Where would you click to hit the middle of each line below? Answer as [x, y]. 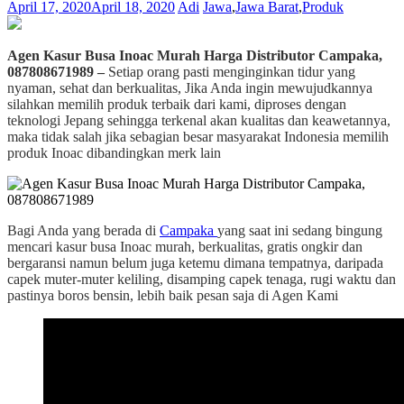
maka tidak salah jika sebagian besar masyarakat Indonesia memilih [198, 136]
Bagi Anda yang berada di [83, 230]
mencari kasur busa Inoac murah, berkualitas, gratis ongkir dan [185, 246]
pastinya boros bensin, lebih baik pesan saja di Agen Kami [173, 295]
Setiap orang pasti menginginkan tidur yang [232, 71]
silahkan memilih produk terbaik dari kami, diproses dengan [177, 104]
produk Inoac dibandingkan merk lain [114, 152]
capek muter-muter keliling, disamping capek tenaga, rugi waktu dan [202, 279]
